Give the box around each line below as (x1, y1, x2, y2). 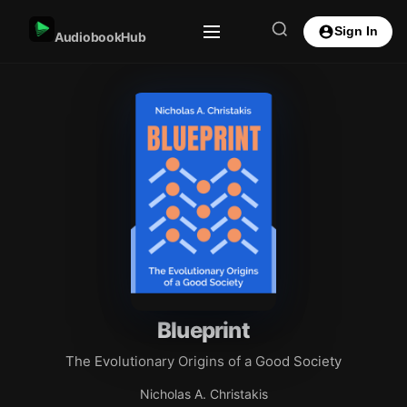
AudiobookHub (55, 29, 146, 45)
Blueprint (157, 317, 250, 343)
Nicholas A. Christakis (139, 386, 268, 402)
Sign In (334, 25, 378, 38)
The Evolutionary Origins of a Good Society (65, 352, 342, 370)
